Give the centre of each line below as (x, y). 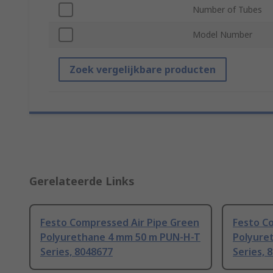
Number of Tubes (227, 10)
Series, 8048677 (76, 252)
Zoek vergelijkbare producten (143, 70)
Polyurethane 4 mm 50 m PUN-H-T (120, 237)
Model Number (222, 35)
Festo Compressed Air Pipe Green (120, 223)
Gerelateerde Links (82, 181)
